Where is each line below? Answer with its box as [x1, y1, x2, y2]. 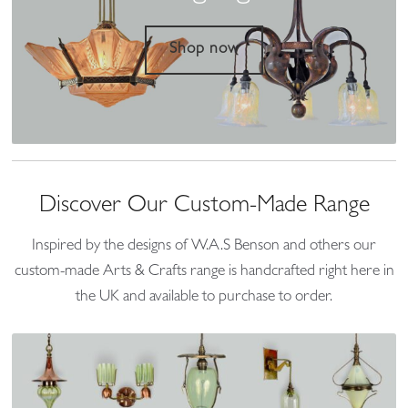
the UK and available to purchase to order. [76, 290, 332, 307]
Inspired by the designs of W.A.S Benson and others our [32, 239, 376, 256]
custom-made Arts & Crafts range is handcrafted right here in [14, 264, 394, 281]
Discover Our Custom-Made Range [38, 195, 370, 219]
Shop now [168, 42, 240, 59]
